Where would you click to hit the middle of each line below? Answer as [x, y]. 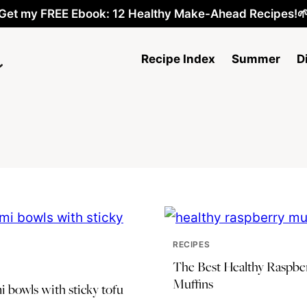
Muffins [193, 284]
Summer [256, 59]
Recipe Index [178, 59]
